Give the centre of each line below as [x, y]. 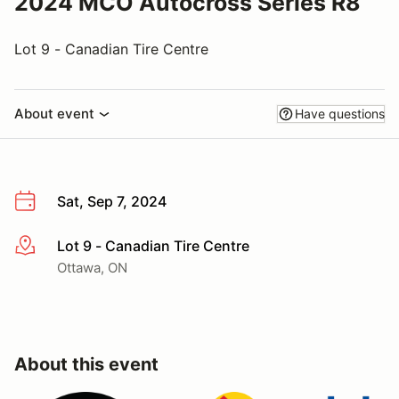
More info [46, 246]
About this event [86, 364]
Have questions [340, 114]
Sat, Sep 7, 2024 [112, 201]
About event [54, 114]
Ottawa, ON [92, 267]
